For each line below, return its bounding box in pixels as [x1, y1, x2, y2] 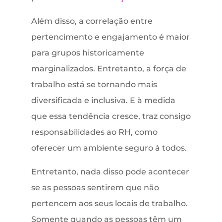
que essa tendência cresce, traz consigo [31, 111, 191, 121]
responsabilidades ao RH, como [31, 127, 158, 137]
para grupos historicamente [31, 48, 144, 58]
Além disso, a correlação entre [31, 16, 153, 26]
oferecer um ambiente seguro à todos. [31, 143, 187, 153]
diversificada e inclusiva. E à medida [31, 96, 175, 106]
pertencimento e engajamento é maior [31, 32, 190, 42]
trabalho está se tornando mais [31, 80, 157, 90]
